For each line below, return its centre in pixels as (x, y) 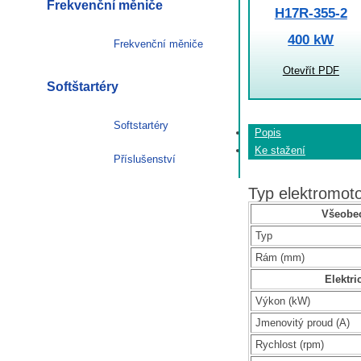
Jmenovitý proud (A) (303, 322)
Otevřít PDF (311, 71)
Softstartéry (141, 125)
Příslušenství (145, 159)
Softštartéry (83, 86)
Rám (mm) (280, 257)
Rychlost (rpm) (290, 344)
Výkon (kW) (283, 301)
